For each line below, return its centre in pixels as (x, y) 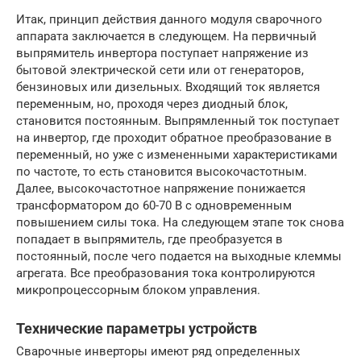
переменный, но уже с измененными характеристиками (177, 154)
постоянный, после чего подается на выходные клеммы (179, 256)
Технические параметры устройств (137, 328)
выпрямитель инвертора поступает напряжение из (162, 53)
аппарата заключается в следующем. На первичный (166, 36)
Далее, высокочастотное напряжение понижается (161, 188)
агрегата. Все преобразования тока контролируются (166, 273)
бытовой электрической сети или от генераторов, (160, 70)
